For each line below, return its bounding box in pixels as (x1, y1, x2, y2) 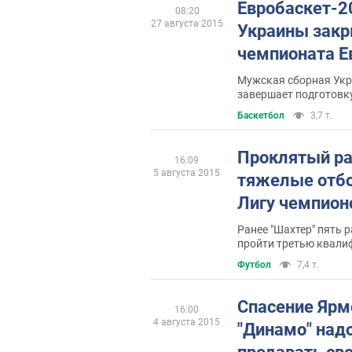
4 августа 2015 (152, 317, 220, 328)
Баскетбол (237, 110, 284, 122)
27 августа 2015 (151, 18, 223, 30)
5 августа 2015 (152, 167, 220, 179)
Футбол (237, 259, 271, 271)
